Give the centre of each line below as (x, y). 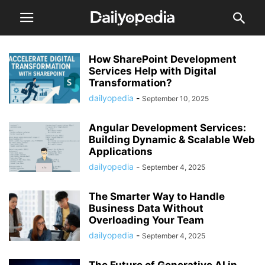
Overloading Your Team (146, 220)
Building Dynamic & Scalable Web (172, 140)
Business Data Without (146, 208)
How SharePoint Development (163, 59)
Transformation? (132, 83)
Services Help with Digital (153, 71)
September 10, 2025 (175, 98)
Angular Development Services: (167, 128)
